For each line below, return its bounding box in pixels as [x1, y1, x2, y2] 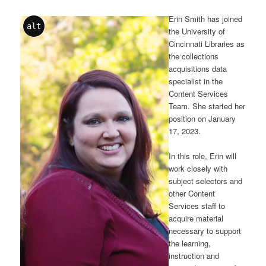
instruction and [169, 250, 220, 262]
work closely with [169, 163, 228, 175]
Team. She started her [169, 100, 246, 112]
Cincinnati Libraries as [169, 38, 245, 50]
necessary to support [169, 225, 242, 237]
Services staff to [169, 200, 226, 212]
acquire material [169, 213, 224, 224]
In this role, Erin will [169, 150, 237, 162]
